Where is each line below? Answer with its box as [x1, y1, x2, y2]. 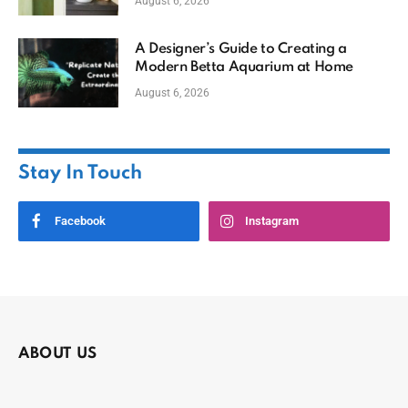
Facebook [55, 213, 106, 228]
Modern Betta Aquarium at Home [135, 59, 353, 75]
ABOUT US [18, 345, 97, 362]
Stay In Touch [18, 163, 142, 183]
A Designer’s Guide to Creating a [135, 41, 347, 56]
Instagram [245, 213, 299, 228]
